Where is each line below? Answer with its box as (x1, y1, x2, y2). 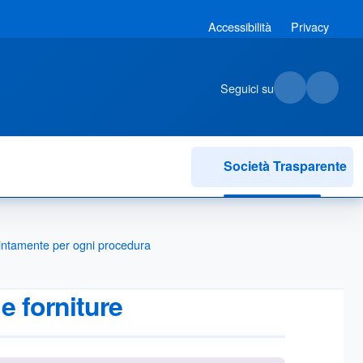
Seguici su (220, 79, 274, 96)
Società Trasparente (224, 156, 347, 175)
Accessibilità (208, 18, 271, 35)
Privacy (291, 18, 329, 35)
